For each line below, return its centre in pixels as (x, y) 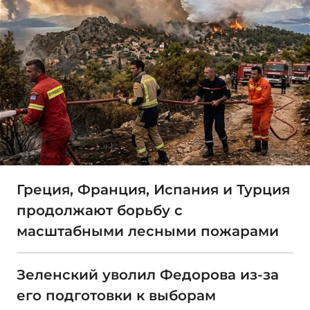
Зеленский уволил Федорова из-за (148, 275)
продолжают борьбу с (100, 211)
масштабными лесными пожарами (148, 231)
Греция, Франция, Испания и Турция (153, 190)
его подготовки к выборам (116, 296)
